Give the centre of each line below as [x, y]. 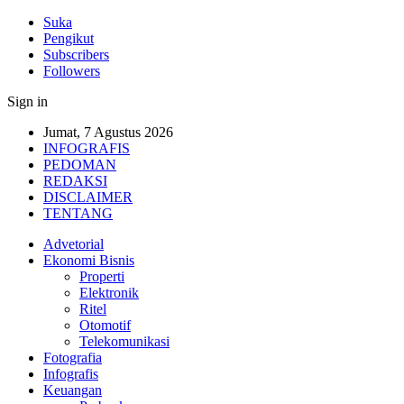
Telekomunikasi [124, 341]
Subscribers [76, 55]
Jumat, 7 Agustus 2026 [108, 132]
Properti [102, 276]
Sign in [28, 101]
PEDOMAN [80, 165]
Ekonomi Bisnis [89, 260]
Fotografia [73, 358]
